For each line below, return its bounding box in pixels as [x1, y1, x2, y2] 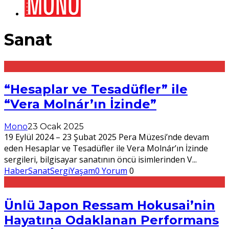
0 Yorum [95, 165, 127, 177]
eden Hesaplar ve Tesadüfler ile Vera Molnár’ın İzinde [4, 143, 208, 154]
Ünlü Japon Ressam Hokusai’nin [4, 198, 215, 213]
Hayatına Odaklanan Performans [4, 213, 219, 228]
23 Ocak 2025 [28, 122, 84, 132]
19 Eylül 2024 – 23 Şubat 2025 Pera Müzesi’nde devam [4, 131, 209, 143]
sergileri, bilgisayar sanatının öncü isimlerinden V [4, 154, 192, 166]
